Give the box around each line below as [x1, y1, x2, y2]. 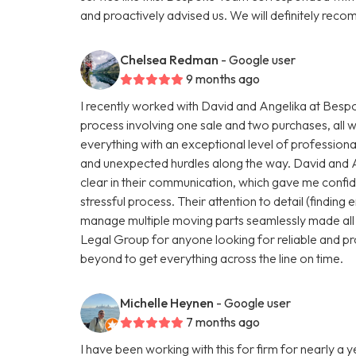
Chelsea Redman [120, 51, 219, 68]
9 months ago [186, 70, 261, 87]
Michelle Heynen [120, 294, 215, 311]
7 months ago [186, 313, 261, 330]
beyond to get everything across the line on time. [80, 250, 344, 266]
